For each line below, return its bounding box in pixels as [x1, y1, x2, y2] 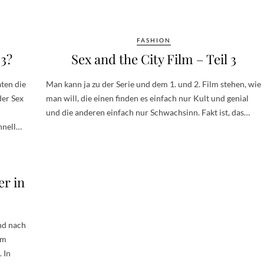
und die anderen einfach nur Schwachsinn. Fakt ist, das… [46, 107, 250, 117]
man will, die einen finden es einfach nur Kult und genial [46, 93, 249, 103]
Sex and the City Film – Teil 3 [71, 49, 236, 68]
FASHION [136, 36, 171, 44]
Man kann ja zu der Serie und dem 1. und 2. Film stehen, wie [46, 78, 261, 89]
